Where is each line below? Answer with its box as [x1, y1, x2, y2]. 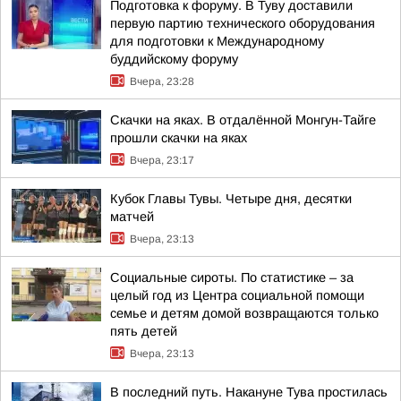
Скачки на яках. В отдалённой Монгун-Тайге [110, 113, 376, 127]
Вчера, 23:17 [130, 154, 194, 166]
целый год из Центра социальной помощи [110, 288, 364, 303]
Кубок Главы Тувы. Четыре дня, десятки [110, 192, 352, 206]
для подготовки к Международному [110, 34, 324, 48]
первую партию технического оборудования [110, 16, 375, 30]
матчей [110, 209, 154, 224]
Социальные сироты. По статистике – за [110, 270, 354, 285]
